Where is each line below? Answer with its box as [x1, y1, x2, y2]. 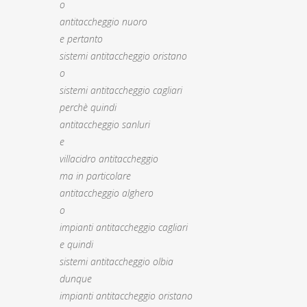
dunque [60, 272, 92, 285]
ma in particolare [60, 169, 131, 182]
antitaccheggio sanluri [60, 118, 150, 131]
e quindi [60, 238, 93, 251]
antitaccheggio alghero [60, 186, 153, 199]
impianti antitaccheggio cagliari [60, 221, 188, 234]
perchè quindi [60, 101, 116, 114]
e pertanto [60, 32, 103, 45]
